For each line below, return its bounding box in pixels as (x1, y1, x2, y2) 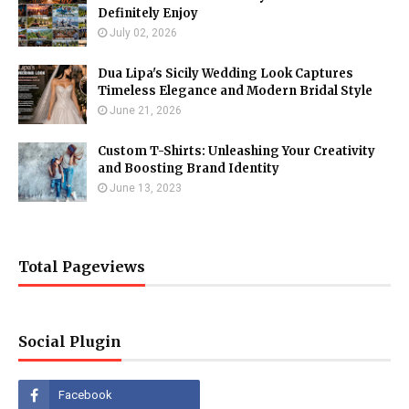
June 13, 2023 (110, 182, 182, 195)
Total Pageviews (18, 257, 145, 277)
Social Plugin (18, 332, 121, 351)
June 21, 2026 (110, 104, 182, 118)
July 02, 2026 (110, 26, 177, 40)
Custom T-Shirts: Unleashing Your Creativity (98, 143, 375, 160)
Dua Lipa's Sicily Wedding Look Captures (98, 66, 353, 82)
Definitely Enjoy (98, 5, 198, 22)
